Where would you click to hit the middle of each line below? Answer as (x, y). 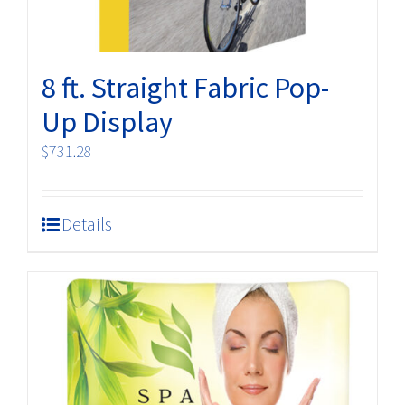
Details (87, 223)
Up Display (107, 122)
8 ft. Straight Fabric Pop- (185, 87)
